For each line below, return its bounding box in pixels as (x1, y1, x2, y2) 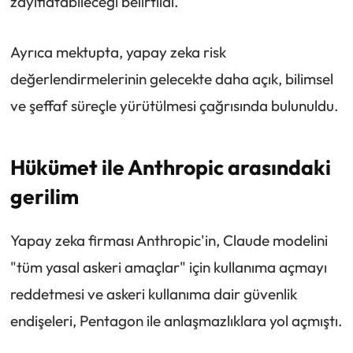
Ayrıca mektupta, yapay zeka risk (9, 43, 226, 62)
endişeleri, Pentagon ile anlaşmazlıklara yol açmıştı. (9, 311, 343, 330)
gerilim (9, 182, 79, 210)
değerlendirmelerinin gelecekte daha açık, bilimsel (9, 69, 333, 89)
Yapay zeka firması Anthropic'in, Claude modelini (9, 231, 328, 250)
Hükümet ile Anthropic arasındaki (9, 153, 331, 180)
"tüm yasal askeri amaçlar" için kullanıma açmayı (9, 258, 327, 277)
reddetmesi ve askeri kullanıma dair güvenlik (9, 284, 297, 303)
